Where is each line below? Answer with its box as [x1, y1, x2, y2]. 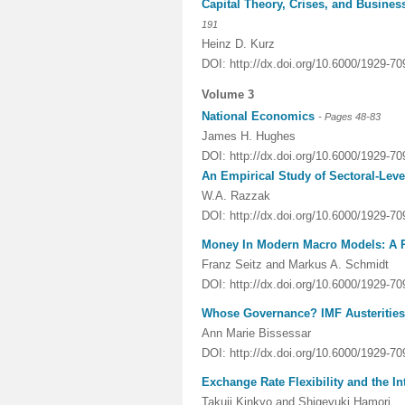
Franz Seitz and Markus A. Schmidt [202, 258, 389, 271]
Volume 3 [202, 88, 254, 101]
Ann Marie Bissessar [202, 326, 311, 340]
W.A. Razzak [202, 189, 270, 202]
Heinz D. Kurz [202, 37, 275, 51]
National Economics [202, 109, 315, 123]
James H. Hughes [202, 129, 296, 143]
